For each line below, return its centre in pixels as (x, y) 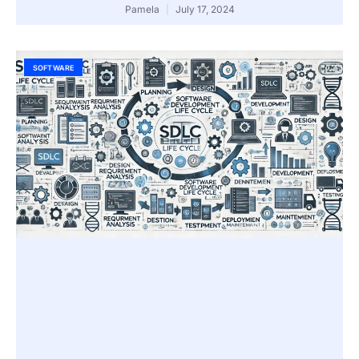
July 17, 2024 (204, 10)
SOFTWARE (53, 67)
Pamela (143, 10)
